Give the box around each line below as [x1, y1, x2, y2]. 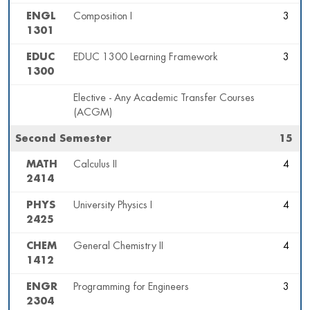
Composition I [73, 11, 132, 22]
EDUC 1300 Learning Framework [73, 52, 218, 63]
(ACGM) [73, 107, 112, 118]
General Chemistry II [73, 241, 163, 252]
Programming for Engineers [73, 282, 189, 293]
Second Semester [15, 134, 111, 145]
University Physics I [73, 200, 152, 211]
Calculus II [73, 159, 117, 170]
